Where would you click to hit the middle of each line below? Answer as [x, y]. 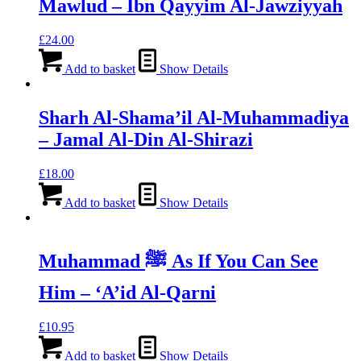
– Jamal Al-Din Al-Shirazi [146, 140]
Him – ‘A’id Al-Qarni [127, 292]
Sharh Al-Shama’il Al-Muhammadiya [194, 118]
